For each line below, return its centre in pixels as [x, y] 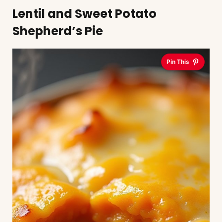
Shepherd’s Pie [58, 31]
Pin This [178, 61]
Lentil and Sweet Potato [84, 13]
